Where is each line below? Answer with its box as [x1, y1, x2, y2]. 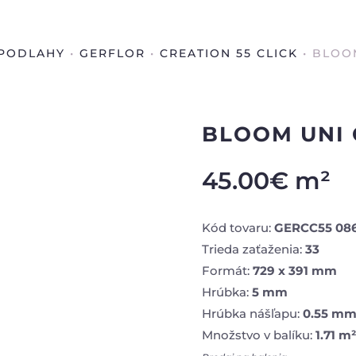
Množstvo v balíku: [201, 327, 315, 342]
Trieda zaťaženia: [201, 241, 302, 257]
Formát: [201, 262, 250, 278]
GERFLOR [79, 47, 145, 60]
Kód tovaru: [201, 219, 274, 235]
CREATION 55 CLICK [160, 47, 298, 60]
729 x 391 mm [249, 262, 337, 278]
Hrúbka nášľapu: [201, 305, 303, 321]
